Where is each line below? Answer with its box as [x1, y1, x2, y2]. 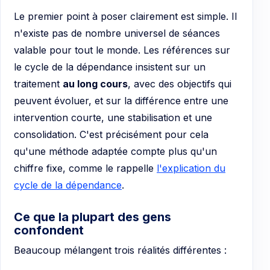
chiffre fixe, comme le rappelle [14, 162, 157, 175]
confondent [14, 223, 84, 238]
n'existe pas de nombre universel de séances [14, 27, 220, 40]
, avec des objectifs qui [128, 78, 231, 90]
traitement [14, 78, 63, 90]
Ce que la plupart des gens [14, 210, 171, 225]
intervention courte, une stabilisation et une [14, 111, 212, 124]
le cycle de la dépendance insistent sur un [14, 61, 206, 74]
